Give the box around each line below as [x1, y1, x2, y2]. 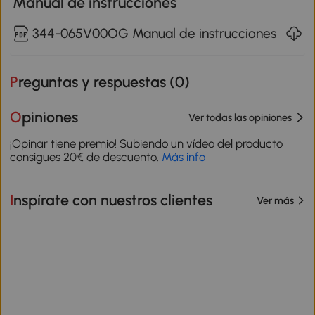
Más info [162, 149, 206, 164]
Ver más [256, 193, 294, 207]
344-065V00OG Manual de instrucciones [32, 25, 276, 41]
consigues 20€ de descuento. [10, 149, 162, 164]
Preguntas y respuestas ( [18, 72, 176, 91]
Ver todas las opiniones [188, 110, 292, 124]
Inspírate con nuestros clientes [13, 191, 213, 210]
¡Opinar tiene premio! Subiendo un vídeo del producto [10, 136, 283, 150]
